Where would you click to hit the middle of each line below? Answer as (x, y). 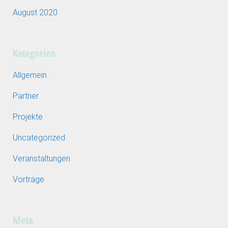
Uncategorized (39, 138)
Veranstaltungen (41, 159)
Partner (26, 96)
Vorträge (28, 180)
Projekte (28, 117)
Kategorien (34, 53)
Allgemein (30, 75)
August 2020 (35, 13)
